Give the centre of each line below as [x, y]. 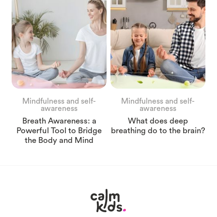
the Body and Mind [59, 140]
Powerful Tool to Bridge [59, 130]
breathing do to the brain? [158, 130]
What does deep [158, 121]
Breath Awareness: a [59, 121]
